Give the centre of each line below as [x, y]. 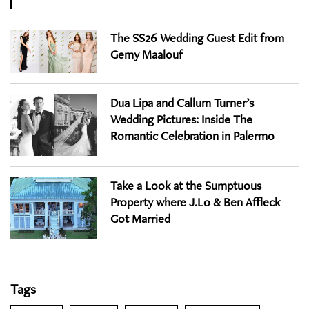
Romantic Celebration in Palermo [192, 135]
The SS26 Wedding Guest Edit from [197, 37]
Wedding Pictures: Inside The [181, 119]
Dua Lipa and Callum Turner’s [182, 102]
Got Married [140, 218]
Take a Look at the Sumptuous [186, 185]
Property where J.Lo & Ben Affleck [195, 201]
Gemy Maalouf [147, 54]
